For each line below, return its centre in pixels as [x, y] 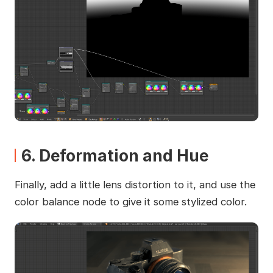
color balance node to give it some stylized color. [130, 201]
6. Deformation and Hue [115, 155]
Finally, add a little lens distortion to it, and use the [135, 184]
